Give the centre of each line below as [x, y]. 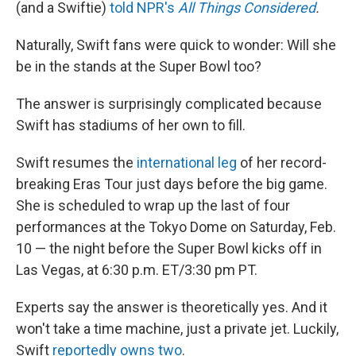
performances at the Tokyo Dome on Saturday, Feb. [176, 227]
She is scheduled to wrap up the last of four [153, 205]
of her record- [282, 163]
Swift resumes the [76, 163]
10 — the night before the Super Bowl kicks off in [169, 248]
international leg [187, 163]
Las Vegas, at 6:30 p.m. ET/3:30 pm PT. [137, 270]
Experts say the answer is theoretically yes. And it [172, 307]
